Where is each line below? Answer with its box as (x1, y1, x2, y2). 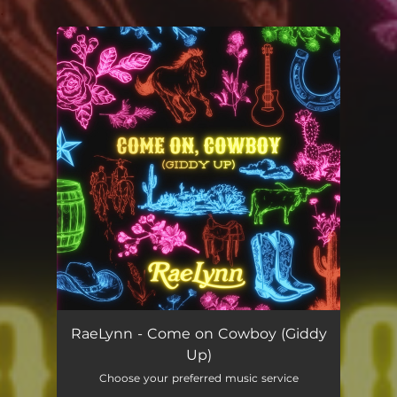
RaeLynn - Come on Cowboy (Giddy (70, 325, 327, 342)
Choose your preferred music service (98, 371, 299, 385)
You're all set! (110, 64, 186, 78)
